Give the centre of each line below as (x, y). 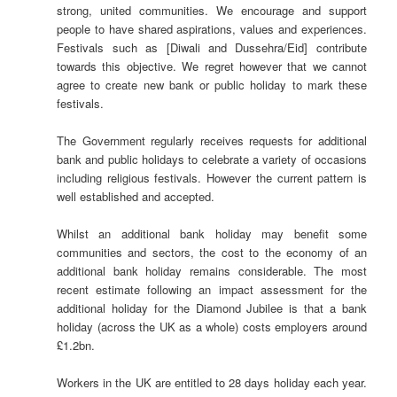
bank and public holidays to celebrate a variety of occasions (212, 159)
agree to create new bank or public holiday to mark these (212, 84)
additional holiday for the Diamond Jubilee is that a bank (212, 308)
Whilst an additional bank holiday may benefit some (212, 234)
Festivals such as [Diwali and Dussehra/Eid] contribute (212, 47)
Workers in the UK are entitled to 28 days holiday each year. (212, 383)
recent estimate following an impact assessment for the (212, 290)
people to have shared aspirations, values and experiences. (212, 28)
